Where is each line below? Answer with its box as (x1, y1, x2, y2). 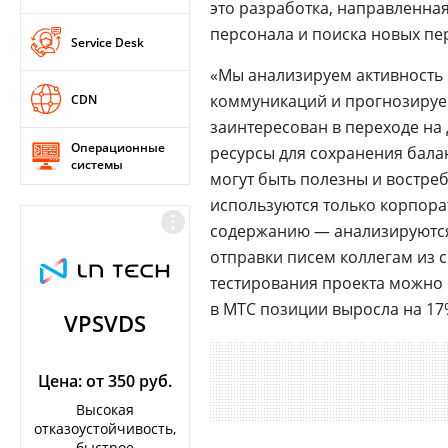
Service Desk (71, 33, 144, 51)
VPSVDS (64, 308, 146, 338)
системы (71, 156, 123, 173)
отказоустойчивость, (34, 419, 176, 438)
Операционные (71, 139, 165, 156)
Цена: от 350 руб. (38, 370, 172, 392)
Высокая (76, 400, 134, 419)
